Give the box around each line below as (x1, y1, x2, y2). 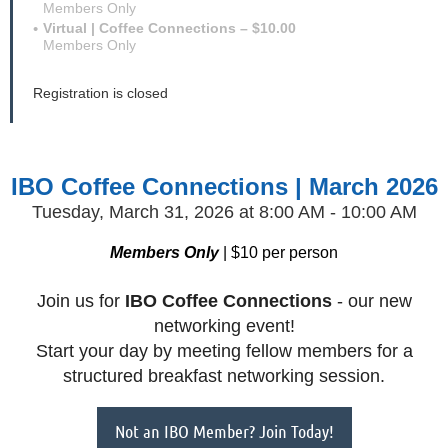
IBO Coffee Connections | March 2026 (10, 172, 438, 200)
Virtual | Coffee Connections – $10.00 (43, 19, 296, 36)
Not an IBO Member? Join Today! (114, 419, 334, 442)
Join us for (36, 290, 125, 311)
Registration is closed (33, 84, 168, 101)
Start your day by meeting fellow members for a (35, 340, 413, 361)
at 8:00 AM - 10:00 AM (238, 201, 417, 222)
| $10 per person (219, 243, 338, 261)
